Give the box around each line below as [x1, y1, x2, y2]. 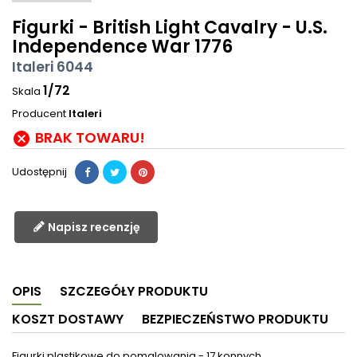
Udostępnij [12, 164, 67, 180]
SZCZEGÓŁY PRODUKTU [60, 282, 208, 301]
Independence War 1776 [12, 34, 233, 60]
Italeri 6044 [12, 57, 93, 77]
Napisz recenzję [47, 219, 140, 236]
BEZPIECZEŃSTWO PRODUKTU [142, 310, 328, 329]
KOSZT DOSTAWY [12, 310, 124, 329]
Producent [12, 106, 66, 122]
